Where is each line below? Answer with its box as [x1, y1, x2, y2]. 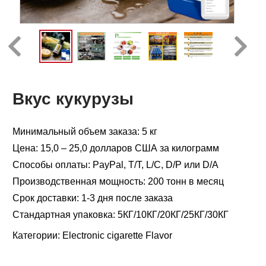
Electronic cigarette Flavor [62, 230, 172, 240]
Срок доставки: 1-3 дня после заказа [12, 193, 173, 203]
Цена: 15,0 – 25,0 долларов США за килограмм [12, 143, 219, 153]
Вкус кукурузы [12, 90, 134, 108]
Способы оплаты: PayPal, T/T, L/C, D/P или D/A [12, 160, 218, 170]
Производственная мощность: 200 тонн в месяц [12, 176, 224, 186]
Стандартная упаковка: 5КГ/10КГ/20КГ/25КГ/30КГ [12, 210, 229, 220]
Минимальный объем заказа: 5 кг [12, 126, 157, 137]
